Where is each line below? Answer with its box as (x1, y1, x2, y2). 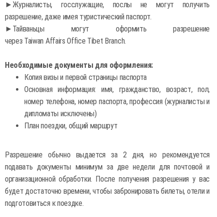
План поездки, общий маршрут (24, 121, 118, 130)
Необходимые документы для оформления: (5, 61, 154, 70)
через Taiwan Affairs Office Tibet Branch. (5, 36, 126, 46)
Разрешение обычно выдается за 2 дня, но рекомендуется (5, 150, 210, 159)
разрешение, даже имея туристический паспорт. (5, 12, 152, 21)
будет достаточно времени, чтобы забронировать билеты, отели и (5, 186, 210, 196)
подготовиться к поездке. (5, 199, 84, 208)
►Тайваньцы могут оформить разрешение (5, 24, 210, 33)
